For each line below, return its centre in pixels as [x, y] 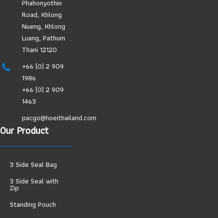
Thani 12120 [39, 49]
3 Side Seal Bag [33, 164]
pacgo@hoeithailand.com [59, 118]
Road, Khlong [42, 14]
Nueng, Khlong [44, 26]
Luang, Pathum [44, 38]
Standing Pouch [33, 204]
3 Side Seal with [34, 181]
